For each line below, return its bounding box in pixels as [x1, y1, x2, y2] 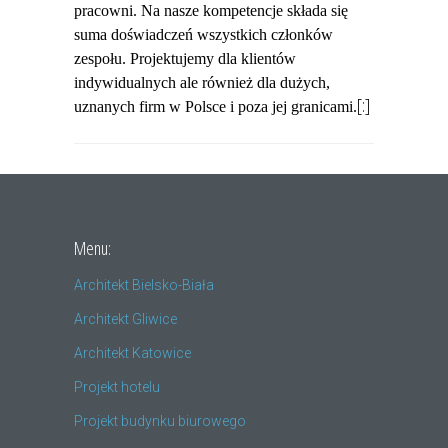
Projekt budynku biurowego [74, 412, 246, 429]
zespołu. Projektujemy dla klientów [74, 49, 296, 67]
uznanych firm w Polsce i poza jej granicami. [74, 97, 357, 115]
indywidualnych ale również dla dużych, [74, 73, 330, 91]
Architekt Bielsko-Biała [74, 276, 214, 293]
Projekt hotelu [74, 378, 160, 395]
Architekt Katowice [74, 344, 191, 361]
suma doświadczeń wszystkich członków [74, 25, 333, 43]
